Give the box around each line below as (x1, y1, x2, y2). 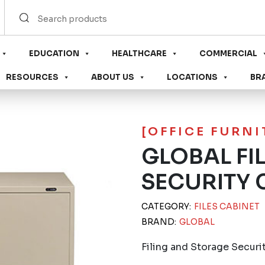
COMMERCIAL (199, 49, 257, 59)
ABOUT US (91, 72, 134, 82)
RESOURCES (6, 72, 59, 82)
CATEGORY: (141, 201, 193, 212)
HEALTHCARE (112, 49, 167, 59)
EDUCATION (29, 49, 79, 59)
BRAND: (141, 216, 178, 227)
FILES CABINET (194, 201, 260, 212)
